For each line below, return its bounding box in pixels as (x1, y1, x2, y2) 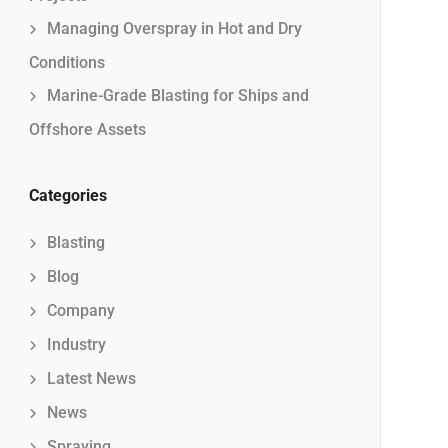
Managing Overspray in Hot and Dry (46, 19, 302, 38)
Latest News (46, 369, 136, 388)
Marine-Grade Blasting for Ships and (46, 86, 309, 105)
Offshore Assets (28, 120, 146, 139)
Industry (46, 335, 106, 354)
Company (46, 301, 115, 320)
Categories (28, 186, 107, 205)
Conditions (28, 53, 105, 72)
